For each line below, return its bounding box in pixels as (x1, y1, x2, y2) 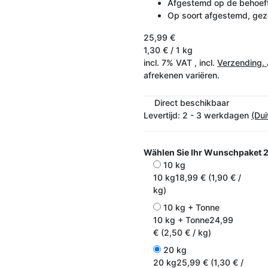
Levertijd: (144, 109, 182, 120)
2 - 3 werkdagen (182, 109, 251, 120)
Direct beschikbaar (154, 97, 229, 108)
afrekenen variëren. (144, 69, 220, 80)
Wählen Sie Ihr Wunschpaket (144, 147, 263, 157)
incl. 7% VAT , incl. (144, 57, 217, 68)
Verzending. (217, 57, 267, 68)
